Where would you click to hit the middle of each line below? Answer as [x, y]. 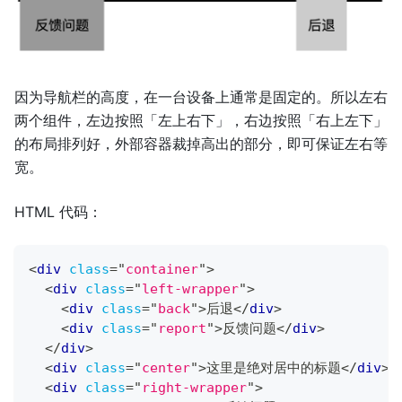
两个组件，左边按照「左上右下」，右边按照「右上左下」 [201, 120]
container [162, 269]
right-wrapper [194, 387]
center [166, 367]
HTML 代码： [58, 211]
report [182, 328]
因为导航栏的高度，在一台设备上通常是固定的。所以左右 [201, 96]
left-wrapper [190, 288]
